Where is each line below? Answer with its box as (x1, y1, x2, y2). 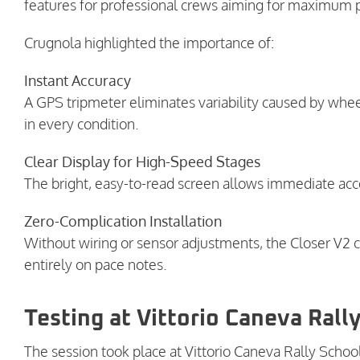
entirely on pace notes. (24, 256, 167, 274)
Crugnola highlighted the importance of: (24, 34, 274, 52)
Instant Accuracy (24, 72, 131, 90)
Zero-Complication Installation (24, 212, 222, 231)
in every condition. (24, 115, 139, 133)
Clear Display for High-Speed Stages (24, 153, 260, 171)
